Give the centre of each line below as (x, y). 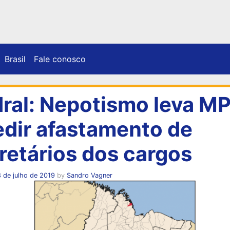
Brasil (15, 59)
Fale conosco (60, 59)
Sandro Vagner (89, 175)
